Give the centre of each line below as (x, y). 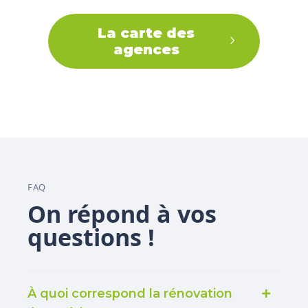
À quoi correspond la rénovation (130, 294)
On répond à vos (122, 214)
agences (146, 49)
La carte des (146, 33)
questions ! (91, 237)
